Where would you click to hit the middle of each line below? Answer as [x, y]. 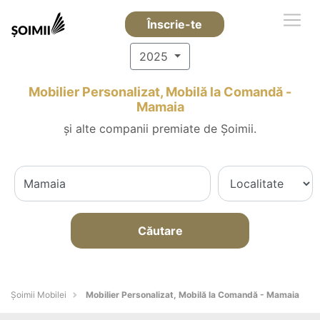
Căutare [160, 231]
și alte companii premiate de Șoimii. [160, 129]
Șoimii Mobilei [39, 295]
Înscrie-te [174, 24]
